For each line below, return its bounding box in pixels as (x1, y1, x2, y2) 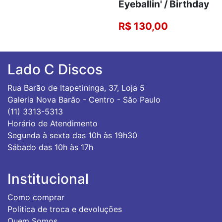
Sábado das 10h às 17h (7, 142, 93, 152)
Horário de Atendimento (7, 118, 98, 128)
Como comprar (7, 192, 64, 202)
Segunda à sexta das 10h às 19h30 (7, 130, 137, 140)
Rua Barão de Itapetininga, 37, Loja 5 (7, 82, 145, 93)
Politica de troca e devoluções (7, 204, 122, 214)
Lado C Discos (7, 60, 103, 78)
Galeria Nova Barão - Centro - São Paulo (7, 94, 161, 105)
